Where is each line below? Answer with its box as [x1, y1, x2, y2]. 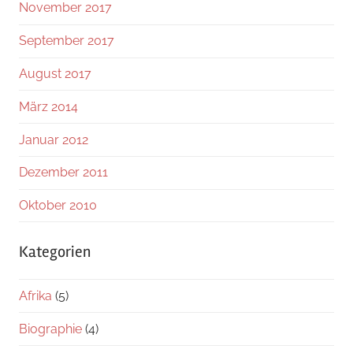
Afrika [19, 288, 52, 303]
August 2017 [19, 65, 91, 81]
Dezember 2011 [19, 165, 108, 180]
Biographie [19, 321, 82, 336]
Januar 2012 [19, 132, 88, 147]
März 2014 [19, 98, 78, 114]
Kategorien [19, 242, 91, 262]
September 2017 [19, 33, 114, 49]
